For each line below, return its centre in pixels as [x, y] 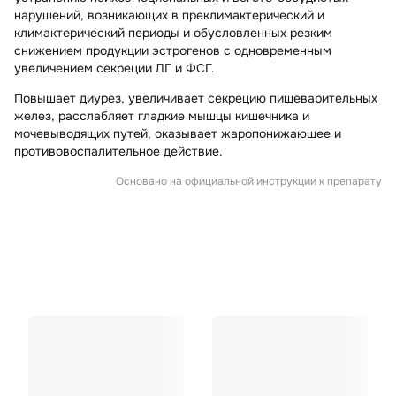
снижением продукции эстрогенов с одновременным [173, 51]
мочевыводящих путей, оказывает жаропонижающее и [178, 134]
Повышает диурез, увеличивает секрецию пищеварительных [196, 99]
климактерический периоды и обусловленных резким [173, 33]
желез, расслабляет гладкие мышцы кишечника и [162, 116]
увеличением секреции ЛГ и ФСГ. [114, 69]
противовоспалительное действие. [118, 152]
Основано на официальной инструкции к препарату [249, 182]
